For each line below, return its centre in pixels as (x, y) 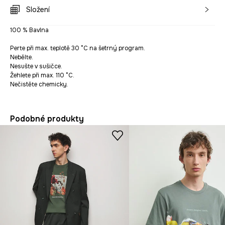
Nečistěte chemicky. (39, 84)
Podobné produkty (47, 119)
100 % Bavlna (29, 30)
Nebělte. (22, 57)
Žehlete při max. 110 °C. (42, 75)
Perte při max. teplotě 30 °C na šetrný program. (78, 48)
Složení (38, 10)
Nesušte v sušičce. (36, 66)
